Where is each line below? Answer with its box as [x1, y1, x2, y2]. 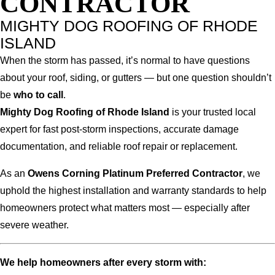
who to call [14, 89, 63, 100]
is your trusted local [169, 106, 256, 117]
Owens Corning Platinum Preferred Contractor [28, 168, 242, 179]
